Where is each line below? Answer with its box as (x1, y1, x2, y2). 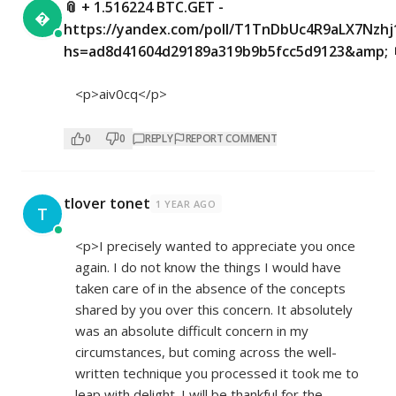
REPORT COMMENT (185, 131, 278, 147)
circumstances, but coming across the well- (75, 343, 337, 362)
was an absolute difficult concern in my (75, 322, 308, 340)
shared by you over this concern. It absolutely (75, 301, 353, 319)
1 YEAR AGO (156, 197, 217, 211)
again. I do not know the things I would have (75, 258, 341, 277)
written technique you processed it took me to (75, 364, 359, 383)
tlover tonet (64, 194, 150, 214)
